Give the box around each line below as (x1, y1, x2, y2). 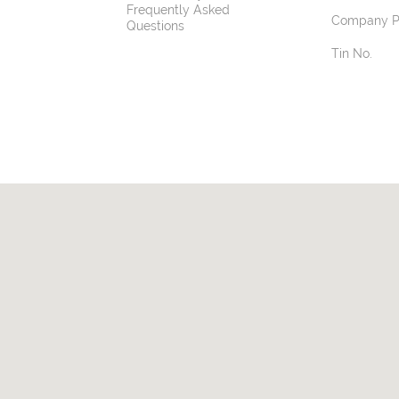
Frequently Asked (126, 2, 230, 17)
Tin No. (331, 45, 372, 61)
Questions (126, 18, 184, 33)
